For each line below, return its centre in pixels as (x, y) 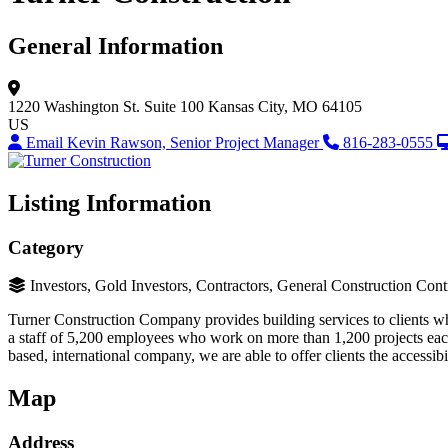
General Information (115, 45)
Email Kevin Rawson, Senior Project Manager (174, 142)
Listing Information (109, 202)
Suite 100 (174, 106)
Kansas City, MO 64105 (285, 106)
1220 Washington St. (74, 106)
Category (46, 247)
